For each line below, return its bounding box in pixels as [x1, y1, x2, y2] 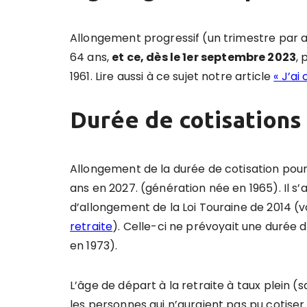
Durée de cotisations [70, 106, 302, 133]
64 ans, [70, 49, 112, 66]
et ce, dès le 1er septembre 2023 [112, 49, 297, 66]
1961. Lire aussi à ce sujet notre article [70, 69, 274, 85]
